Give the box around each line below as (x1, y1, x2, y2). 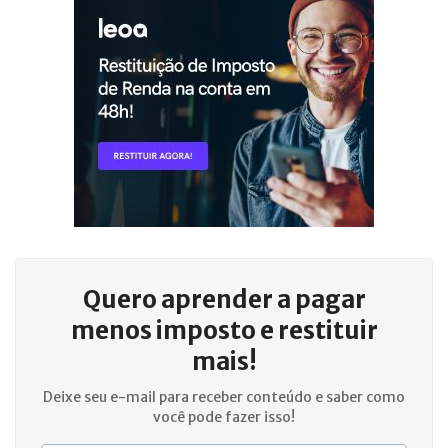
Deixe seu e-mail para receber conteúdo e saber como (43, 388, 405, 406)
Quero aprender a (82, 284, 295, 315)
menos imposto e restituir (70, 315, 378, 346)
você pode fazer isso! (153, 408, 295, 426)
